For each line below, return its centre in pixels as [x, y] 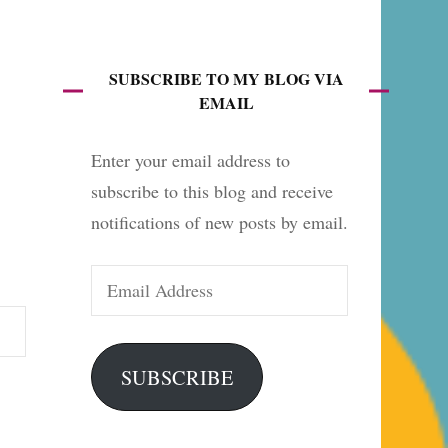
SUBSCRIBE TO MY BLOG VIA [226, 78]
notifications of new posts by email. [219, 222]
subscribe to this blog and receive [212, 191]
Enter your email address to [190, 160]
